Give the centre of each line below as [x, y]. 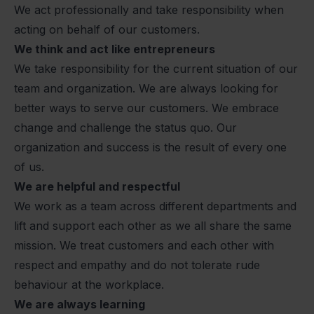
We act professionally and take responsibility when [149, 10]
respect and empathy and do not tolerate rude [137, 265]
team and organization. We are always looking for [146, 89]
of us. [29, 167]
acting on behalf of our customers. [107, 30]
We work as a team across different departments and [155, 206]
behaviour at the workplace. [89, 285]
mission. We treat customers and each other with [144, 246]
